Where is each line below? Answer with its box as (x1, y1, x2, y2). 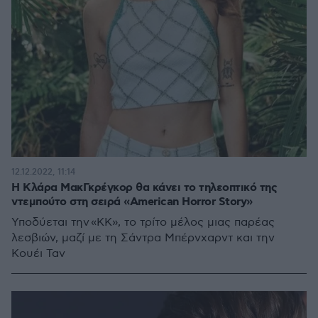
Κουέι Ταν (11, 247, 65, 261)
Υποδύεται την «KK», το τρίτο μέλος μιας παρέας (11, 216, 275, 229)
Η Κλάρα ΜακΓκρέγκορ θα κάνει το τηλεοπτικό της (11, 180, 277, 195)
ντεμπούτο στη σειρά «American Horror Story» (11, 194, 253, 209)
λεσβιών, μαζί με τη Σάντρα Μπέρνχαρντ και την (11, 231, 275, 245)
